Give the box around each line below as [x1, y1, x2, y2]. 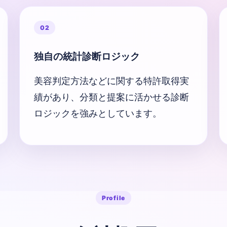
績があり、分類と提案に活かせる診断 [34, 91, 189, 102]
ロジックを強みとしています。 [34, 107, 162, 119]
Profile [101, 194, 126, 202]
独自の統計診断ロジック [34, 51, 140, 63]
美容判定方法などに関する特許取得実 [34, 75, 189, 86]
